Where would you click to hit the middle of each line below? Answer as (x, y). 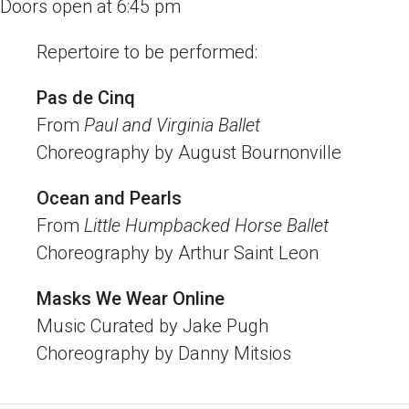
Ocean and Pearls (109, 198)
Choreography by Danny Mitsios (164, 353)
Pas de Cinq (88, 97)
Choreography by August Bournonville (189, 152)
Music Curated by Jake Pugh (152, 325)
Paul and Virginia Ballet (172, 125)
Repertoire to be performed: (147, 52)
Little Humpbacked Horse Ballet (206, 225)
